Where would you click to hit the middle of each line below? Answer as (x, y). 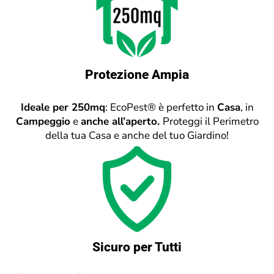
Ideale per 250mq (63, 107)
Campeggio (43, 121)
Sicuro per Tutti (137, 247)
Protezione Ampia (137, 74)
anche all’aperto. (121, 121)
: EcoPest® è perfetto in (161, 107)
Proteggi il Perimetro (210, 121)
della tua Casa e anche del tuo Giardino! (137, 135)
